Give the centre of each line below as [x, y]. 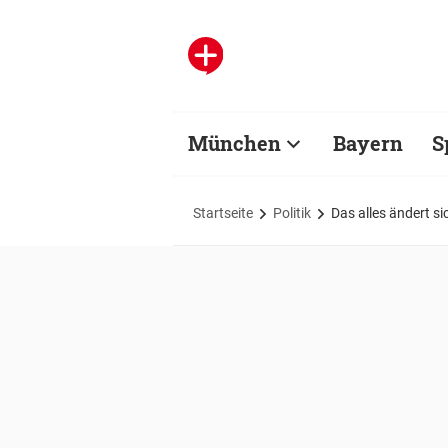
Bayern [368, 143]
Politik [292, 212]
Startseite [223, 212]
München [234, 143]
